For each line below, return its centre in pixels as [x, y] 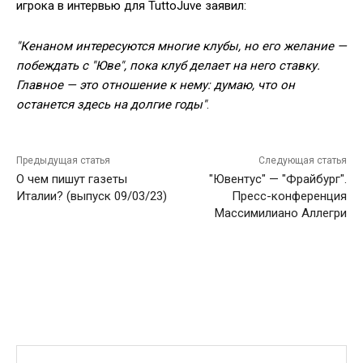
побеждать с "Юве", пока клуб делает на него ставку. [168, 66]
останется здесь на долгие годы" [111, 105]
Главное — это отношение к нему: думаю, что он [156, 85]
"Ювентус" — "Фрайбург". [278, 179]
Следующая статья [302, 160]
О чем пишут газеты [72, 179]
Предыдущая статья [63, 160]
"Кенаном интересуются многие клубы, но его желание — [181, 46]
